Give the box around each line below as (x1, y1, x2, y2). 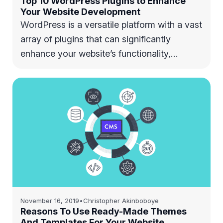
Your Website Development (20, 6, 140, 17)
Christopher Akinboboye (83, 197, 159, 205)
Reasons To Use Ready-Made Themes (20, 206, 187, 217)
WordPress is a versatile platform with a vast (20, 19, 202, 30)
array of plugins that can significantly (20, 34, 171, 44)
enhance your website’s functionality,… (20, 48, 178, 59)
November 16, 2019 (20, 197, 79, 205)
